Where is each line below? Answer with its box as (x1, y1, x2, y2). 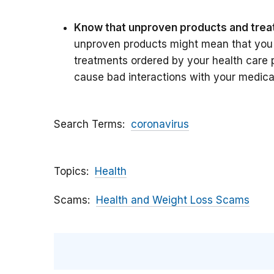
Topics (54, 165, 86, 177)
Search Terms (54, 117, 122, 130)
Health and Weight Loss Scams (96, 193, 250, 206)
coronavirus (131, 117, 189, 130)
